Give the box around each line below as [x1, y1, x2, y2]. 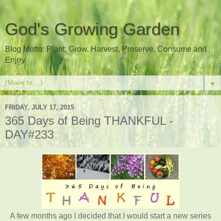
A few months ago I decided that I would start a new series [10, 211, 211, 220]
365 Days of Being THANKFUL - [5, 114, 173, 127]
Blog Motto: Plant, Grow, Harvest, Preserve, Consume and [5, 45, 207, 53]
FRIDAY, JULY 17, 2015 [5, 103, 74, 111]
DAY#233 [5, 128, 54, 141]
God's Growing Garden [5, 20, 180, 38]
